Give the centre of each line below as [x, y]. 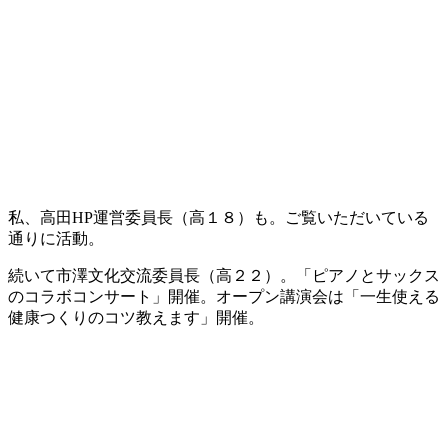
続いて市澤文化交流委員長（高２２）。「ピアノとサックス [224, 275]
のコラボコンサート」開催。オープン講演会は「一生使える [224, 296]
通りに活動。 [56, 238]
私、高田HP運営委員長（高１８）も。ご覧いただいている [218, 217]
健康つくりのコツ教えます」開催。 [136, 317]
